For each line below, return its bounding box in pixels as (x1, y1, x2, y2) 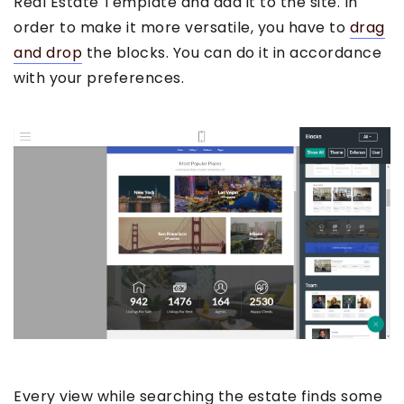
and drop (14, 41, 82, 63)
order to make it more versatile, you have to (14, 16, 350, 38)
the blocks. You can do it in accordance (82, 41, 381, 63)
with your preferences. (14, 67, 184, 88)
